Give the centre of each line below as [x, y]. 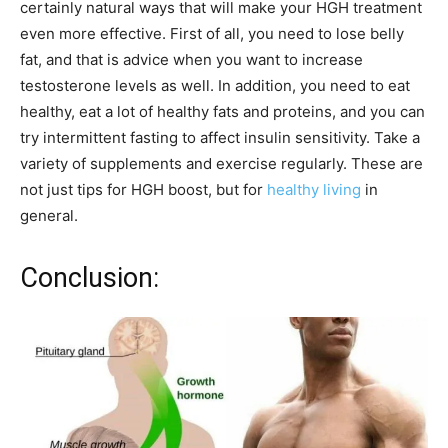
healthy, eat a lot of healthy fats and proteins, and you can [222, 112]
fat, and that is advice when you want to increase [191, 60]
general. [49, 216]
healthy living [314, 190]
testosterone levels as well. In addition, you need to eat [215, 86]
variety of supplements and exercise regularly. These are [221, 164]
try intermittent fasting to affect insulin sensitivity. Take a [220, 138]
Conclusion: [89, 278]
